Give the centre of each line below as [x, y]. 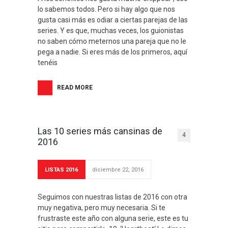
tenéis [48, 63]
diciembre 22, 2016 [118, 170]
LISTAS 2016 [61, 170]
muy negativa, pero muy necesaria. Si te [102, 208]
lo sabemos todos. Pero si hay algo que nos [106, 9]
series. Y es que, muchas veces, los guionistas [111, 31]
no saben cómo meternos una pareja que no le [112, 41]
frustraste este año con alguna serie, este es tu [113, 218]
